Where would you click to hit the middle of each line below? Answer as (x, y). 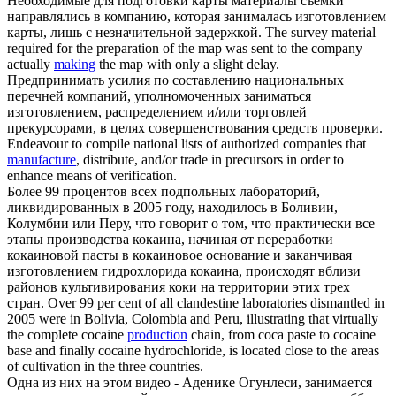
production (157, 335)
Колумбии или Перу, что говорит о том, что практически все (191, 224)
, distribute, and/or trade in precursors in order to (210, 160)
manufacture (42, 160)
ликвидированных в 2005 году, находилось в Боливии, (172, 208)
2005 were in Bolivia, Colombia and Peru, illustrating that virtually (193, 319)
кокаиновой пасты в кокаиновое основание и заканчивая (179, 255)
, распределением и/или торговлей (202, 112)
